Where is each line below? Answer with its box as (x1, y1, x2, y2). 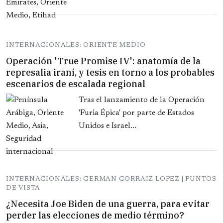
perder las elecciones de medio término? (6, 210, 184, 222)
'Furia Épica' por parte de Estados (79, 109, 194, 117)
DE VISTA (6, 185, 41, 192)
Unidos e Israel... (79, 122, 136, 130)
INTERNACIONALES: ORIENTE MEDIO (6, 42, 146, 49)
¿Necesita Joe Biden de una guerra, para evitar (6, 198, 210, 210)
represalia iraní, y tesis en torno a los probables (6, 67, 215, 79)
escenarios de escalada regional (6, 78, 145, 90)
